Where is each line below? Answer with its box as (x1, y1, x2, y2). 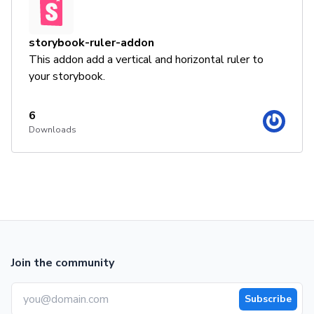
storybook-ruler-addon (29, 35, 154, 50)
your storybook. (29, 69, 105, 84)
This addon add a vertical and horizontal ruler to (29, 52, 264, 67)
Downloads (29, 124, 76, 135)
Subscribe (245, 292, 292, 306)
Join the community (11, 255, 114, 271)
